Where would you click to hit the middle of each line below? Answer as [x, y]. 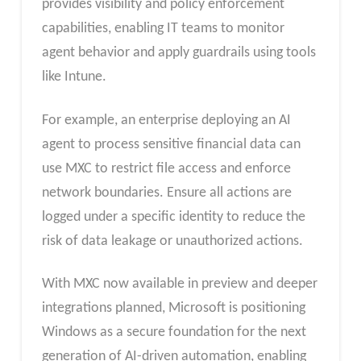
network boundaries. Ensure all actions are [166, 193]
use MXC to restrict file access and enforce [166, 168]
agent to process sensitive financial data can [171, 144]
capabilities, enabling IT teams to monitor [163, 28]
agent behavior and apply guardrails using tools [178, 52]
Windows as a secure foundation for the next [174, 333]
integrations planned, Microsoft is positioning [173, 309]
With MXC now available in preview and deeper [179, 284]
